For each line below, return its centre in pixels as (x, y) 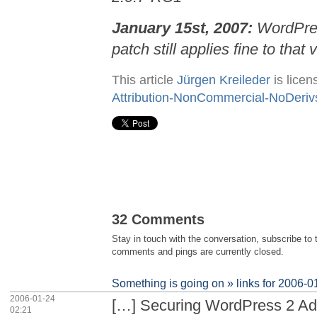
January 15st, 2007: (183, 28)
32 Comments (158, 220)
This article (145, 79)
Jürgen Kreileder (224, 79)
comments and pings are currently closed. (198, 252)
